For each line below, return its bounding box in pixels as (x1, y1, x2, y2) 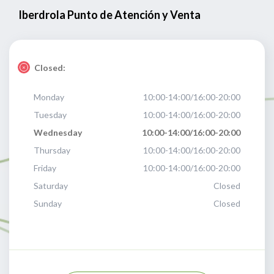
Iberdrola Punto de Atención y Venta (18, 8, 201, 21)
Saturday (34, 180, 68, 191)
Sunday (34, 198, 62, 209)
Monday (34, 92, 64, 102)
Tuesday (34, 109, 67, 120)
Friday (34, 163, 56, 173)
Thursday (34, 145, 70, 155)
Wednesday (34, 127, 82, 138)
